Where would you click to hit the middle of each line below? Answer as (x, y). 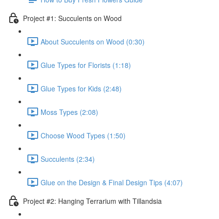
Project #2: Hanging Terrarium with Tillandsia (92, 201)
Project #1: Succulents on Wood (72, 18)
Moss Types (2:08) (69, 112)
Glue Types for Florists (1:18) (86, 65)
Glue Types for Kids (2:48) (81, 88)
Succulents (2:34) (68, 159)
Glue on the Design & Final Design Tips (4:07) (112, 182)
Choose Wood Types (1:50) (83, 135)
